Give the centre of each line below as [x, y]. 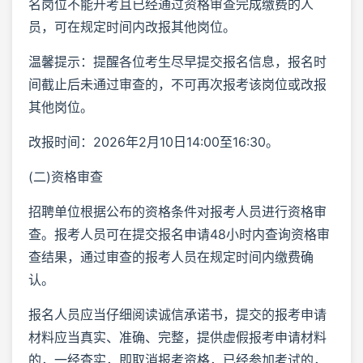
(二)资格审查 [66, 176]
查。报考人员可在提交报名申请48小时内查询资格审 [179, 234]
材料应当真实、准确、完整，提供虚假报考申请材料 [177, 337]
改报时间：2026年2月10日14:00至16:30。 [154, 141]
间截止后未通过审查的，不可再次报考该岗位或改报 [177, 84]
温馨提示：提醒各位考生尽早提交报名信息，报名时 [177, 61]
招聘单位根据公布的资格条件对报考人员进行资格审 [177, 211]
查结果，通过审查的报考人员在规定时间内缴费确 [171, 256]
